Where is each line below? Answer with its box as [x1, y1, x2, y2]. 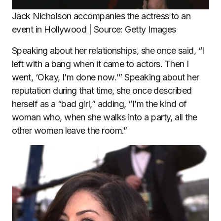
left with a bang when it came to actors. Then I [12, 59, 189, 70]
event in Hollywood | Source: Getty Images [12, 24, 176, 35]
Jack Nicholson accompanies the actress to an [12, 11, 191, 22]
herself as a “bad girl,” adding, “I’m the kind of [12, 99, 187, 110]
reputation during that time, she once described [12, 85, 192, 96]
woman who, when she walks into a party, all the [12, 112, 197, 123]
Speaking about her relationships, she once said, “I [12, 45, 204, 56]
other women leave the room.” [12, 125, 127, 136]
